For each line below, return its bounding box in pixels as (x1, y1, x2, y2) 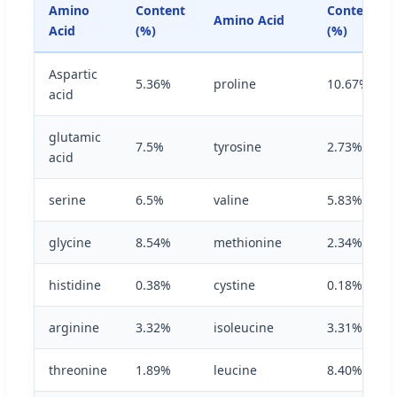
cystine (214, 276, 255, 293)
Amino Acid (214, 11, 284, 28)
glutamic (49, 128, 101, 145)
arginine (49, 318, 99, 336)
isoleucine (214, 318, 274, 336)
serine (49, 191, 86, 208)
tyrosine (214, 137, 261, 155)
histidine (49, 276, 101, 293)
